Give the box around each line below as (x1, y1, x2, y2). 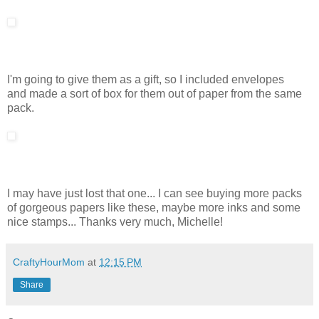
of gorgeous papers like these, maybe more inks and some (7, 201, 300, 214)
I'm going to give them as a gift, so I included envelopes (7, 73, 284, 85)
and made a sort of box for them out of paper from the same (7, 87, 302, 100)
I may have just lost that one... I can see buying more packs (7, 187, 302, 199)
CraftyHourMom (13, 256, 85, 268)
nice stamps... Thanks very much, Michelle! (7, 215, 223, 228)
